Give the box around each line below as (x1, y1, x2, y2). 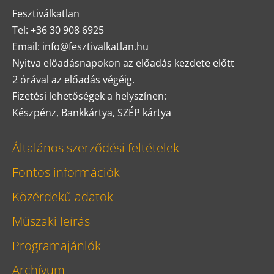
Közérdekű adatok (12, 188, 113, 206)
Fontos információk (12, 164, 120, 181)
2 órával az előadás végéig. (12, 72, 135, 86)
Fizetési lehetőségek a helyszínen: (12, 89, 166, 103)
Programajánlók (12, 237, 101, 254)
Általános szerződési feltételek (12, 139, 179, 157)
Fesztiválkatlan (12, 6, 80, 20)
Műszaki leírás (12, 213, 90, 230)
